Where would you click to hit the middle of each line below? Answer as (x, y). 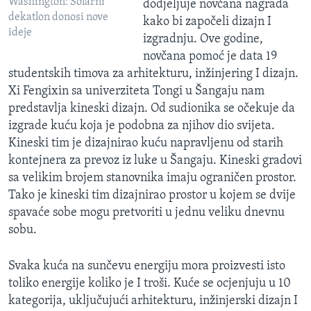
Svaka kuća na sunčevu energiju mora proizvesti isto (147, 267)
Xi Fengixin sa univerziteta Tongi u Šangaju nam (136, 92)
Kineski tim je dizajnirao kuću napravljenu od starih (146, 144)
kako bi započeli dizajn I (207, 22)
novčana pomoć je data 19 (210, 57)
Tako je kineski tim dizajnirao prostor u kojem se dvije (152, 196)
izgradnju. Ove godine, (203, 40)
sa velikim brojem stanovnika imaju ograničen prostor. (152, 178)
